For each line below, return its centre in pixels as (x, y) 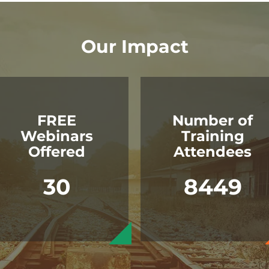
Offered (56, 152)
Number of (213, 121)
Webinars (56, 136)
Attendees (213, 152)
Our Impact (134, 47)
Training (213, 136)
